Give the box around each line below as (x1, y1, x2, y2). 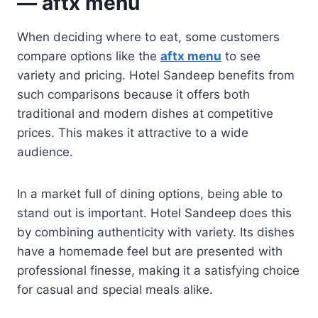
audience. (17, 144, 73, 159)
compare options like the (17, 48, 160, 63)
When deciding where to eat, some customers (17, 29, 280, 44)
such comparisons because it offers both (17, 87, 250, 102)
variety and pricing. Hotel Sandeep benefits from (17, 67, 295, 82)
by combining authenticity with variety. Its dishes (17, 224, 295, 239)
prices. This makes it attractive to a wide (17, 125, 248, 140)
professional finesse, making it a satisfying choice (17, 263, 300, 278)
